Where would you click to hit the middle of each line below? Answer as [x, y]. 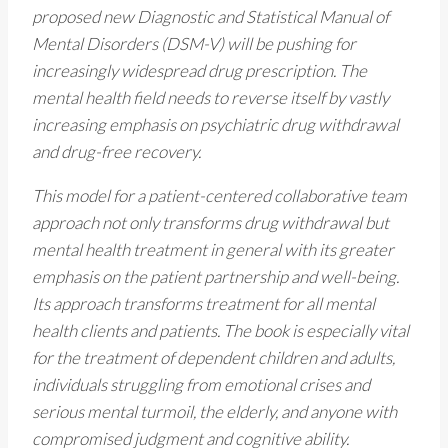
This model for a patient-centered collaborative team [219, 196]
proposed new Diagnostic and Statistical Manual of [210, 17]
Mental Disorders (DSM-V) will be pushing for [194, 44]
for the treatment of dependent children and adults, [213, 358]
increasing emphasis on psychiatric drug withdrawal [215, 125]
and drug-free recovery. [116, 152]
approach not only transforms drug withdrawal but [210, 223]
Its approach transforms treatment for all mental [203, 304]
